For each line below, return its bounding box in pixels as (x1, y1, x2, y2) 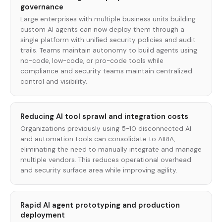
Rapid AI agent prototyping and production (20, 200, 180, 210)
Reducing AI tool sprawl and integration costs (20, 111, 188, 121)
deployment (20, 210, 65, 220)
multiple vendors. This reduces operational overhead (20, 156, 191, 165)
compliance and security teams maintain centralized (20, 67, 192, 76)
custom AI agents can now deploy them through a (20, 25, 184, 34)
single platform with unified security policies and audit (20, 36, 196, 45)
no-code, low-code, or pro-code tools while (20, 56, 164, 65)
